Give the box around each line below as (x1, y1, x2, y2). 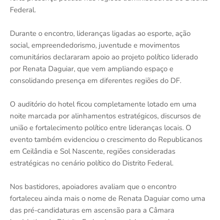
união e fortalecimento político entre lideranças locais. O (10, 123, 192, 133)
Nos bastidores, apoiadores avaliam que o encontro (10, 182, 176, 192)
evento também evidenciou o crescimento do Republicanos (10, 135, 202, 145)
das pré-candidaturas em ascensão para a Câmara (10, 205, 174, 216)
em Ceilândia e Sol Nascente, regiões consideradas (10, 146, 175, 157)
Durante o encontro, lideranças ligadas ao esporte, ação (10, 28, 191, 39)
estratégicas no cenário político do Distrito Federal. (10, 158, 173, 168)
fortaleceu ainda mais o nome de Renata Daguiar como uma (10, 193, 205, 204)
